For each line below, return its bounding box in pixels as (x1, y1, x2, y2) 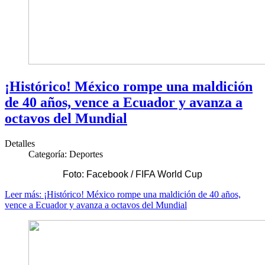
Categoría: (28, 148, 69, 159)
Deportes (69, 148, 103, 159)
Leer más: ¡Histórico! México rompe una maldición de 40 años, (5, 189, 241, 199)
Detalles (5, 138, 35, 148)
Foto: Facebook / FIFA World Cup (63, 169, 202, 179)
